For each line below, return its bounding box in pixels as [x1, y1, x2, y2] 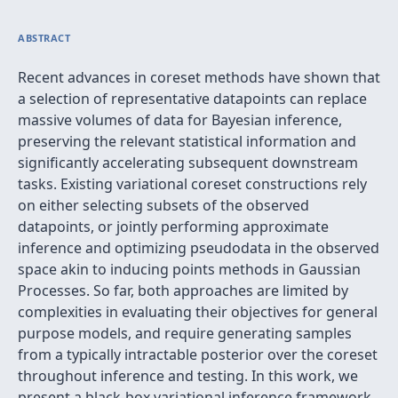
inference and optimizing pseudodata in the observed [18, 238, 379, 258]
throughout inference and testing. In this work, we [18, 366, 358, 386]
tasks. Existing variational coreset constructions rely [18, 174, 367, 194]
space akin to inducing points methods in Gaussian [18, 259, 361, 279]
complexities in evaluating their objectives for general [18, 302, 378, 322]
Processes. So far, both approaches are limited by [18, 281, 348, 300]
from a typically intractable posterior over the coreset [18, 345, 378, 364]
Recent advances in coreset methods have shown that [18, 68, 380, 87]
